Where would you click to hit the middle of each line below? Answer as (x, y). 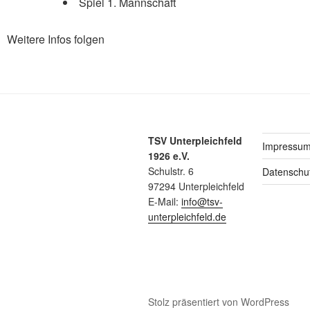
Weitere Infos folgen (56, 39)
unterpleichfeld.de (187, 216)
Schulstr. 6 (171, 171)
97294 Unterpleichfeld (196, 186)
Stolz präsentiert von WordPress (219, 301)
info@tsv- (202, 201)
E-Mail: (165, 201)
